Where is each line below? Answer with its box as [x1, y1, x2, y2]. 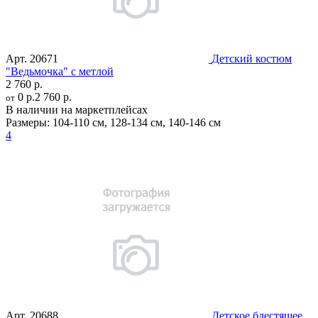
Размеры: [6, 116, 50, 129]
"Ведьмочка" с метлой [6, 65, 114, 78]
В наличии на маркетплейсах [6, 104, 148, 116]
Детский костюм [212, 53, 292, 65]
